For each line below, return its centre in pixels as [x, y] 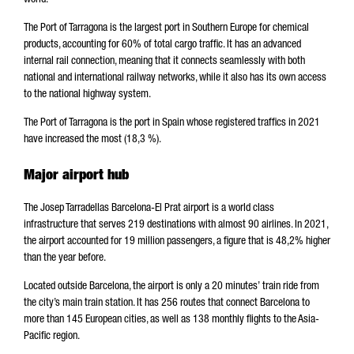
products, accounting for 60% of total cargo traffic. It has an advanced [162, 45]
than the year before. [66, 258]
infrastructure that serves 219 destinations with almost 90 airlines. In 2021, [176, 225]
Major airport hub [76, 176]
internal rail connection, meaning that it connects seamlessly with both [164, 62]
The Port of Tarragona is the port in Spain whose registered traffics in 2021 [172, 123]
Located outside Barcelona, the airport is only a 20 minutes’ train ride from [171, 287]
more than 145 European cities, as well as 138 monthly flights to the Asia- [171, 320]
